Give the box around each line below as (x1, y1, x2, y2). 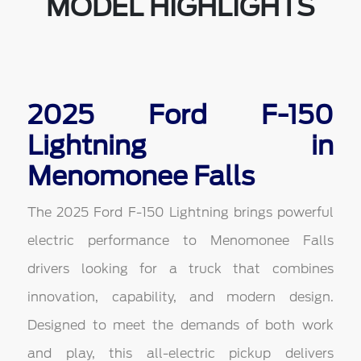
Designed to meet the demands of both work (27, 317, 334, 334)
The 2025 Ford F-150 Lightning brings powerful (27, 205, 334, 221)
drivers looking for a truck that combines (27, 261, 334, 277)
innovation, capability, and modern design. (27, 289, 334, 305)
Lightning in (27, 130, 334, 162)
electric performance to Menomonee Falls (27, 233, 334, 249)
